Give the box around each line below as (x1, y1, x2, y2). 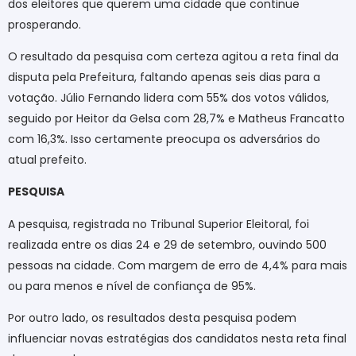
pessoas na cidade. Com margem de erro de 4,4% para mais (8, 257, 347, 273)
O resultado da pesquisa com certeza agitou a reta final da (8, 48, 339, 64)
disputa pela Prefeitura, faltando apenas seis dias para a (8, 68, 320, 85)
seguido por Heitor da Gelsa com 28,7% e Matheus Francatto (8, 110, 345, 126)
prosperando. (8, 16, 81, 33)
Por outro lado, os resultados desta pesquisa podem (8, 310, 296, 327)
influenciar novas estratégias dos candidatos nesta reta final (8, 331, 346, 347)
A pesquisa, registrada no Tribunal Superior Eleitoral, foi (8, 215, 309, 232)
